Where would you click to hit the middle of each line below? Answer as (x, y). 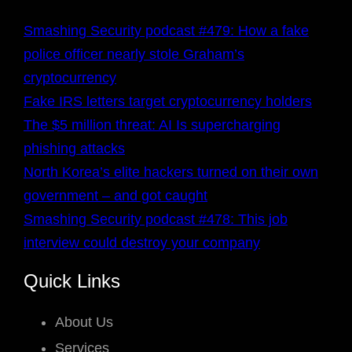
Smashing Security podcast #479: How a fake (166, 31)
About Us (84, 322)
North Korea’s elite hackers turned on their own (171, 172)
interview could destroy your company (142, 243)
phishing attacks (74, 149)
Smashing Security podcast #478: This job (156, 220)
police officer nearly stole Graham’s (134, 55)
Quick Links (72, 280)
